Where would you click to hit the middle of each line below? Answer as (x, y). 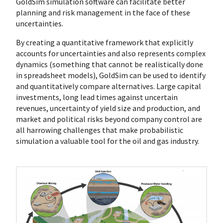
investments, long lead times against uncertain (97, 97)
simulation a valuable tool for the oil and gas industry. (108, 141)
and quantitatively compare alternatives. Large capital (109, 86)
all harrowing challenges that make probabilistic (100, 130)
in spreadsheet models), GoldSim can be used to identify (111, 75)
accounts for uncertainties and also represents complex (111, 54)
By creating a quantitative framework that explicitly (105, 43)
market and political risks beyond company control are (109, 119)
